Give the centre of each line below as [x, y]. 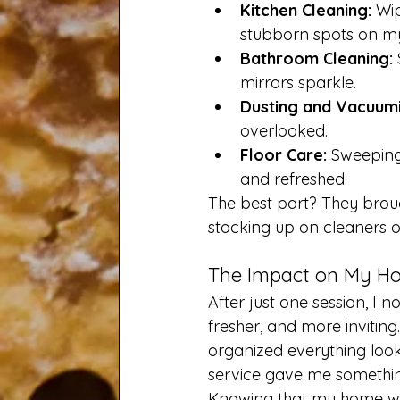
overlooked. [284, 131]
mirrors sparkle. [298, 83]
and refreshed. [294, 179]
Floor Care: [283, 155]
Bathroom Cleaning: [317, 58]
